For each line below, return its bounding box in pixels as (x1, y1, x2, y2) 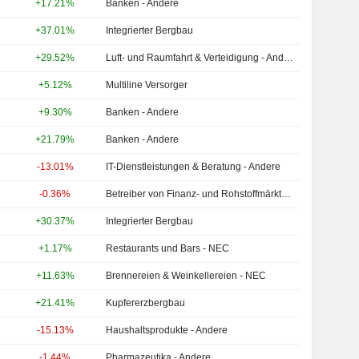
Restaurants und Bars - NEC (106, 243, 230, 254)
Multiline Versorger (106, 79, 188, 91)
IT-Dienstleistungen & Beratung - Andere (106, 161, 281, 172)
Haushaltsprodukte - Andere (106, 325, 228, 336)
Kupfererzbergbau (106, 297, 186, 309)
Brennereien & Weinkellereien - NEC (106, 270, 267, 281)
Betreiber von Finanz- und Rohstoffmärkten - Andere (281, 188, 292, 200)
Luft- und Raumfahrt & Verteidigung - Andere (284, 52, 294, 63)
